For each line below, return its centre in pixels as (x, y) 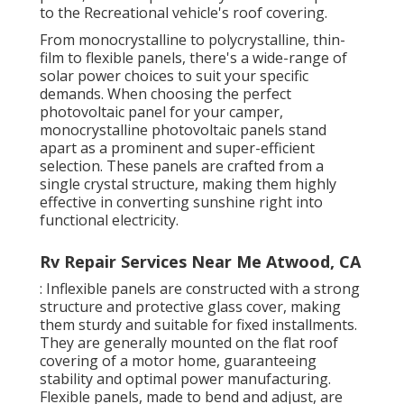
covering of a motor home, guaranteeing (178, 361)
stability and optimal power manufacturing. (185, 379)
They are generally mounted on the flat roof (189, 343)
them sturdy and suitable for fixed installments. (198, 325)
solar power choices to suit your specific (174, 76)
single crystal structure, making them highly (188, 184)
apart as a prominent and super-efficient (177, 148)
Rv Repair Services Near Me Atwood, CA (200, 262)
